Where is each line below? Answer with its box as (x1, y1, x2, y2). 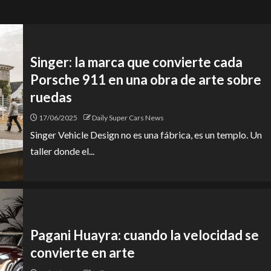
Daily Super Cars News (92, 113, 164, 122)
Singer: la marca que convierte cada (30, 53, 243, 70)
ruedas (30, 88, 72, 105)
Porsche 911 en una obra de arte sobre (30, 71, 261, 88)
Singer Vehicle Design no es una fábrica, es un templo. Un (30, 128, 262, 140)
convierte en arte (30, 244, 135, 261)
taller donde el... (30, 145, 94, 157)
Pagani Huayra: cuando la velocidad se (30, 227, 259, 243)
